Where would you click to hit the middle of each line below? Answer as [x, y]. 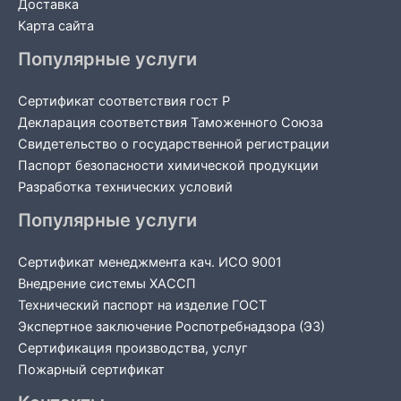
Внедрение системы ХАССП [107, 283]
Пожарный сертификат [91, 369]
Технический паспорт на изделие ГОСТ [142, 305]
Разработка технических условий [125, 187]
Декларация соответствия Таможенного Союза [171, 122]
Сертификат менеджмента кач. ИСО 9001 [150, 262]
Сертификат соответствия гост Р [124, 101]
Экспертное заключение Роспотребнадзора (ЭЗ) [171, 326]
